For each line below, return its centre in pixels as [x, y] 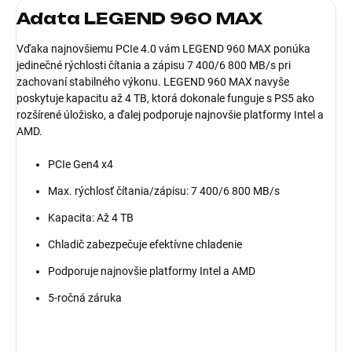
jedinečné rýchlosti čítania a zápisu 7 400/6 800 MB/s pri [154, 65]
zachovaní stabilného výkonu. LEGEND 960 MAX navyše [153, 81]
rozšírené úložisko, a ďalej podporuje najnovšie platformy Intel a [170, 114]
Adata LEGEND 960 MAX [139, 19]
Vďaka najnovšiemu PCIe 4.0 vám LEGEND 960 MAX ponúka [163, 48]
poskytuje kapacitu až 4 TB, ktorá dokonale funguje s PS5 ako [165, 98]
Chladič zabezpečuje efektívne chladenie [145, 244]
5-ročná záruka [85, 297]
